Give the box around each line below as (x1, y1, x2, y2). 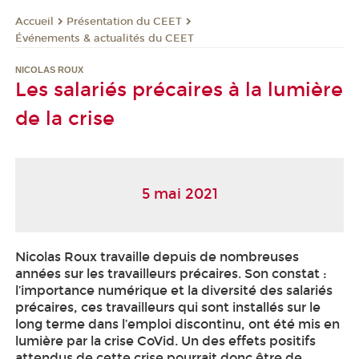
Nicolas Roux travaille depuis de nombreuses (15, 248, 299, 264)
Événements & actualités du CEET (15, 32, 194, 45)
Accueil (15, 14, 54, 28)
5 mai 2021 (141, 185, 218, 204)
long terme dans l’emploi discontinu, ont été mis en (15, 316, 340, 332)
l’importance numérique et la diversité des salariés (15, 282, 333, 298)
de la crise (15, 107, 115, 130)
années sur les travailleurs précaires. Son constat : (15, 265, 327, 281)
